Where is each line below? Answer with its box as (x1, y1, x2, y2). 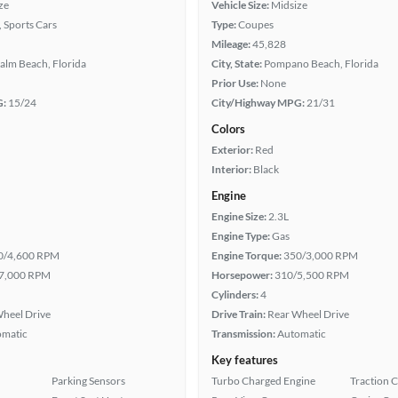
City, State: (211, 57, 262, 70)
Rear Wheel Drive (267, 307, 349, 321)
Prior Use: (211, 76, 259, 90)
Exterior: (211, 143, 253, 156)
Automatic (277, 327, 326, 340)
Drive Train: (211, 307, 266, 321)
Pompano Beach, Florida (264, 57, 378, 70)
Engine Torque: (211, 249, 282, 262)
